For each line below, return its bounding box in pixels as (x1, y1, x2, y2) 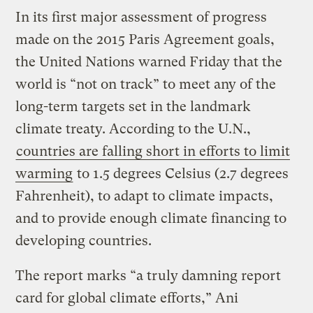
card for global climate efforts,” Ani (15, 290, 239, 307)
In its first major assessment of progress (15, 9, 268, 26)
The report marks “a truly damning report (15, 268, 282, 284)
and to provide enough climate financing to (15, 210, 287, 227)
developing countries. (15, 233, 156, 249)
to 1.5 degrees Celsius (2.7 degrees (73, 166, 289, 182)
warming (15, 166, 73, 182)
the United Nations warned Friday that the (15, 54, 283, 71)
